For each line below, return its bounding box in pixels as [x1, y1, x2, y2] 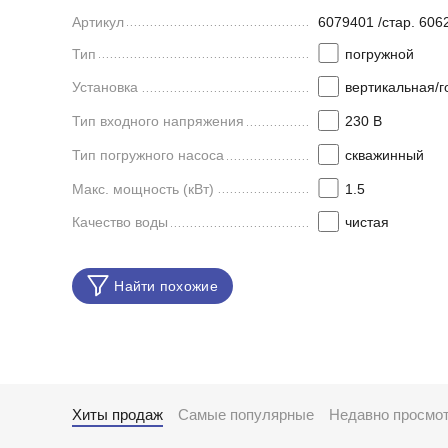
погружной [344, 45, 414, 62]
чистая [344, 214, 389, 231]
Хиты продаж [72, 406, 163, 423]
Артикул [72, 13, 124, 30]
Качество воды [72, 214, 168, 231]
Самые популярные [178, 406, 314, 423]
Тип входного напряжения [72, 113, 244, 130]
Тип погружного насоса [72, 146, 224, 163]
